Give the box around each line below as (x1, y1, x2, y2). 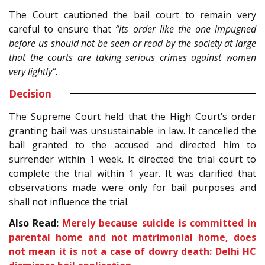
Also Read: (9, 216, 63, 230)
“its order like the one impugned (115, 22, 257, 35)
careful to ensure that (9, 22, 116, 35)
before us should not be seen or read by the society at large (9, 36, 256, 50)
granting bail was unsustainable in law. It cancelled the (9, 124, 256, 137)
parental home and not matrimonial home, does (9, 231, 256, 244)
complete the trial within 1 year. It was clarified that (9, 166, 256, 180)
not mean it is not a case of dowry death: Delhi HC (9, 245, 256, 258)
